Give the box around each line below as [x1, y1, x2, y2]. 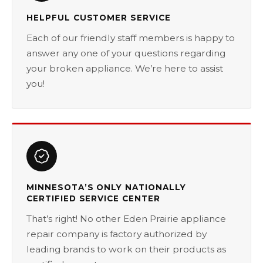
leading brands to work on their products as [26, 244, 226, 255]
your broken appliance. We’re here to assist [26, 63, 223, 74]
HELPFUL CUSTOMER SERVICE [26, 13, 171, 22]
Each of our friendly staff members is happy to [26, 32, 235, 43]
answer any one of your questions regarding [26, 48, 225, 59]
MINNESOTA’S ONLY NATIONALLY [26, 183, 186, 192]
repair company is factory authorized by [26, 228, 207, 240]
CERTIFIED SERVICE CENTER [26, 194, 160, 203]
